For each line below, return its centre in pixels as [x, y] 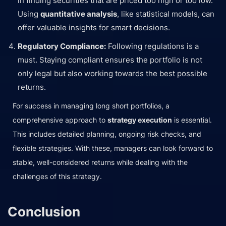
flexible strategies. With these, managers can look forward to [113, 148]
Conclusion [44, 212]
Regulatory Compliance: [62, 46]
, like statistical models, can [166, 14]
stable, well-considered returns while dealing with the [100, 162]
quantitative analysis [79, 14]
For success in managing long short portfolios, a [91, 106]
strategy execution [140, 120]
